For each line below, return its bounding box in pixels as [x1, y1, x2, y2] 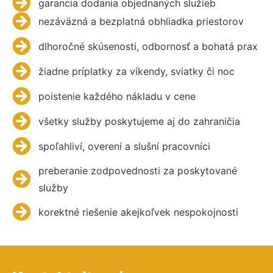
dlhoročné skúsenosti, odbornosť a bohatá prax [38, 40, 258, 53]
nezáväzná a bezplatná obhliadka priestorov [38, 15, 244, 28]
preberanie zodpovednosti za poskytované [38, 165, 237, 177]
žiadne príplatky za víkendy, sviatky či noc [38, 65, 235, 78]
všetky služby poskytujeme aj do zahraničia [38, 115, 240, 128]
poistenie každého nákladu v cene [38, 90, 196, 103]
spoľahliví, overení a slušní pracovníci [38, 140, 210, 153]
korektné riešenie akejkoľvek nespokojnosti [38, 206, 238, 219]
